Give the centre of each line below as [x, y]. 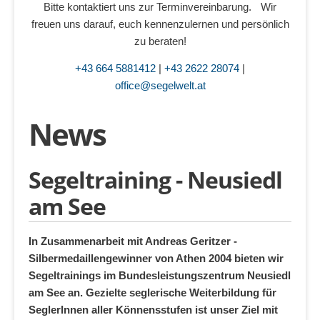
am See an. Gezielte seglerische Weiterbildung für [152, 292]
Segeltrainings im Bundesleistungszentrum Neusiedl [160, 275]
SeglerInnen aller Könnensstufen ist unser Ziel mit [153, 310]
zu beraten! [160, 41]
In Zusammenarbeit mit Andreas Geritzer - [133, 241]
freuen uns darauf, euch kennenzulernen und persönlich [160, 24]
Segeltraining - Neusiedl [155, 180]
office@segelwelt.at [160, 85]
